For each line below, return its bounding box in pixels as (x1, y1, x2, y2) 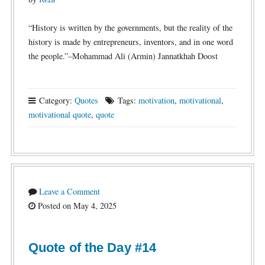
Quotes (74, 95, 98, 106)
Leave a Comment (38, 186, 100, 197)
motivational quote (28, 109, 91, 120)
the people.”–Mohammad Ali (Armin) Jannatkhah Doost (28, 50, 218, 62)
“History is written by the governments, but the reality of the (28, 22, 232, 33)
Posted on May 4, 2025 (35, 200, 117, 211)
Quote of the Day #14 (28, 240, 157, 255)
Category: (36, 95, 75, 106)
